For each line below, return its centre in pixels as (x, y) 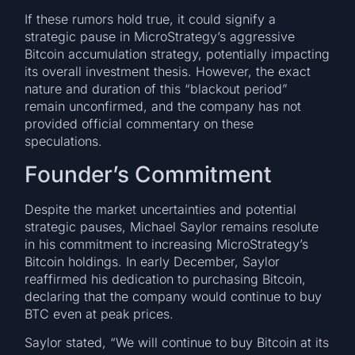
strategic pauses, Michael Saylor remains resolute (172, 226)
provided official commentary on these (139, 124)
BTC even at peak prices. (99, 313)
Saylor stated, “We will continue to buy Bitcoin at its (177, 343)
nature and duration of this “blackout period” (157, 89)
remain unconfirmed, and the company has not (163, 107)
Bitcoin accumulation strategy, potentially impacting (177, 54)
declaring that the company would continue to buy (174, 296)
